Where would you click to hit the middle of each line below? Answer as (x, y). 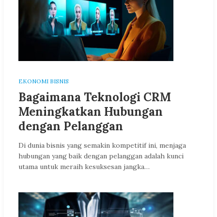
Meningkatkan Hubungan (91, 112)
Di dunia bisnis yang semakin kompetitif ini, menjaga (102, 145)
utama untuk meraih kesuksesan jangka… (84, 167)
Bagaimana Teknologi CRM (95, 97)
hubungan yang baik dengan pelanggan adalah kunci (101, 156)
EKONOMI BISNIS (44, 81)
